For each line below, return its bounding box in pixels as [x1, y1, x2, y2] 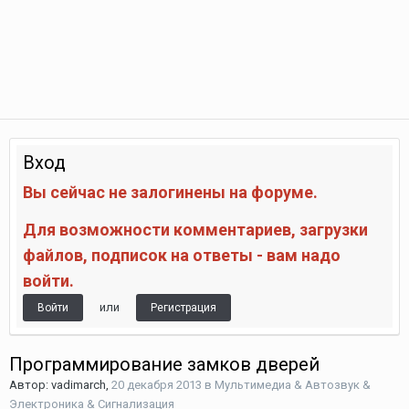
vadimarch [51, 378, 106, 392]
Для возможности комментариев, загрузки [23, 220, 368, 239]
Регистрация [151, 301, 216, 314]
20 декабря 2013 [111, 378, 202, 392]
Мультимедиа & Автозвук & [215, 378, 371, 392]
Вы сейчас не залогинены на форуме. [23, 183, 318, 202]
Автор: [9, 378, 51, 392]
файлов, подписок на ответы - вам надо [23, 246, 341, 265]
